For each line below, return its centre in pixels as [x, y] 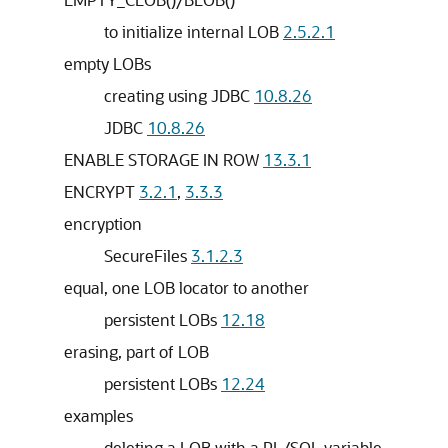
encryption [103, 223]
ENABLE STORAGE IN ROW [163, 159]
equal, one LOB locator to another [186, 287]
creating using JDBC [179, 95]
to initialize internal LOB [193, 31]
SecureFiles [147, 255]
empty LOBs [107, 63]
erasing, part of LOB [136, 351]
